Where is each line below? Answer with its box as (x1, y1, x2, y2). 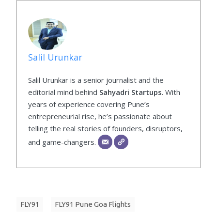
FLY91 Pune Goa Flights (55, 200, 131, 209)
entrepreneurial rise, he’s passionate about (28, 111, 172, 122)
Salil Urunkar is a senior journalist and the (28, 75, 164, 85)
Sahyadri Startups (99, 87, 162, 97)
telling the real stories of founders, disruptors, (28, 124, 183, 134)
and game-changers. (28, 137, 98, 147)
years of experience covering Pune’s (28, 99, 150, 109)
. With (161, 87, 180, 97)
